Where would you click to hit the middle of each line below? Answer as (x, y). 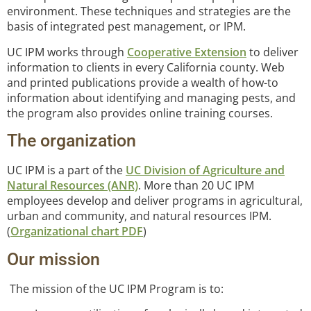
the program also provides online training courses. (140, 113)
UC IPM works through (67, 52)
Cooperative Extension (187, 52)
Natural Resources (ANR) (73, 186)
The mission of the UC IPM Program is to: (115, 288)
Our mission (53, 259)
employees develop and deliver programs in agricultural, (155, 201)
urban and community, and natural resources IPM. (139, 216)
